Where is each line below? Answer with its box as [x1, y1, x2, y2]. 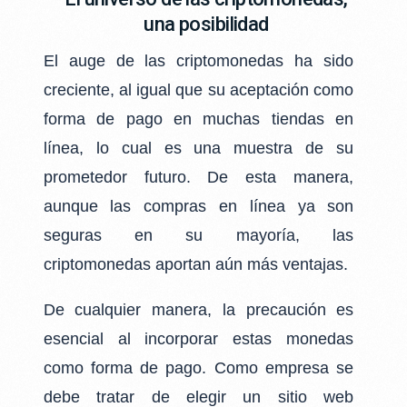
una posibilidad [144, 12, 269, 35]
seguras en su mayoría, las [43, 226, 354, 244]
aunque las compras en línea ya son [43, 197, 354, 215]
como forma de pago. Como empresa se [43, 359, 354, 377]
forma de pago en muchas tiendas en [43, 110, 354, 128]
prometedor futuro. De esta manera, [43, 168, 354, 186]
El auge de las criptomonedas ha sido [43, 52, 354, 70]
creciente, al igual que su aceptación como [43, 81, 354, 99]
